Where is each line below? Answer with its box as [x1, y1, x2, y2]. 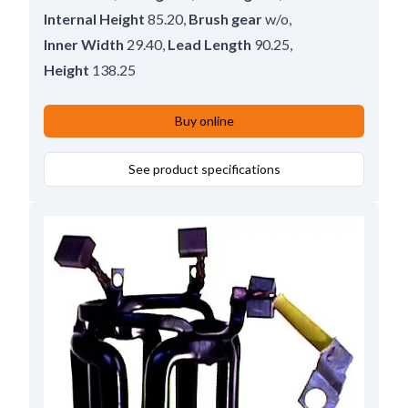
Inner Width [44, 35, 124, 53]
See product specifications [127, 160, 280, 177]
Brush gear [189, 9, 262, 27]
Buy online [174, 112, 234, 128]
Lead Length [168, 35, 251, 53]
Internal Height [44, 9, 145, 27]
